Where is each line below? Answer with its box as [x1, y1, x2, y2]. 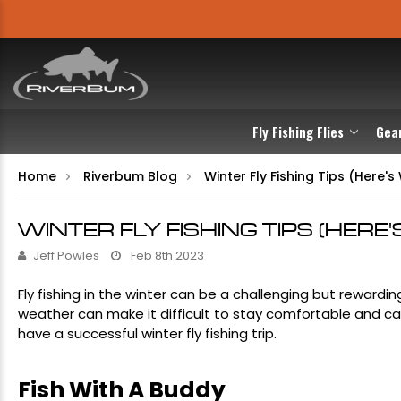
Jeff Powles [33, 247, 99, 265]
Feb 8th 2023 [128, 247, 204, 265]
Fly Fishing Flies [252, 122, 345, 142]
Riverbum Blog [83, 167, 177, 186]
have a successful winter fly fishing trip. [18, 324, 277, 344]
